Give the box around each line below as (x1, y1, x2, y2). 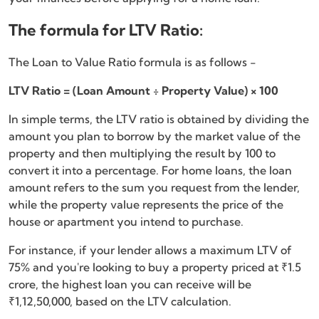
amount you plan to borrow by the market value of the (9, 128, 300, 143)
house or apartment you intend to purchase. (9, 214, 244, 229)
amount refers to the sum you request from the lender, (9, 179, 300, 194)
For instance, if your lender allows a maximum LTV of (9, 242, 292, 257)
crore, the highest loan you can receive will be (9, 276, 251, 291)
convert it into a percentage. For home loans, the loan (9, 162, 292, 177)
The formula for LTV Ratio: (9, 19, 203, 40)
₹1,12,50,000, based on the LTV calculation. (9, 293, 231, 308)
